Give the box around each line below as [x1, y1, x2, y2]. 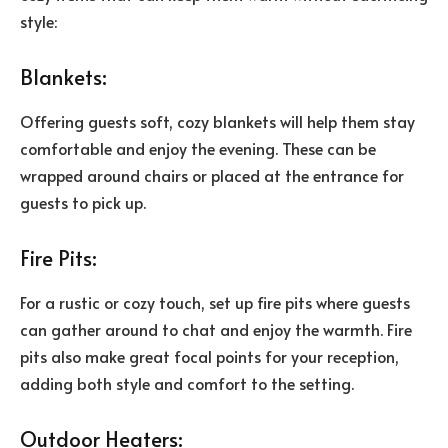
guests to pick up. [20, 190, 146, 213]
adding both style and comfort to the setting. [20, 371, 354, 394]
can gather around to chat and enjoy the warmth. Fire [20, 317, 412, 340]
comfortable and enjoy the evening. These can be [20, 136, 376, 159]
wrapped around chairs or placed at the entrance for [20, 163, 404, 186]
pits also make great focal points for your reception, [20, 344, 399, 367]
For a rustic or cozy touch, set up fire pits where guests [20, 290, 410, 313]
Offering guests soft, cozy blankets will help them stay [20, 109, 415, 132]
